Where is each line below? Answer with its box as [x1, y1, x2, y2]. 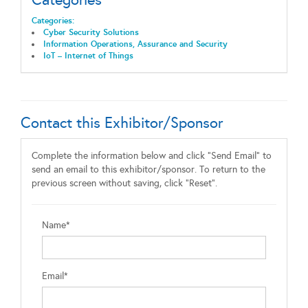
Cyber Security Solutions [43, 27, 139, 38]
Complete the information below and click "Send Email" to [32, 150, 272, 162]
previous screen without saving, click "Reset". [32, 177, 217, 189]
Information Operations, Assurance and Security [43, 38, 228, 49]
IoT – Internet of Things [43, 50, 133, 61]
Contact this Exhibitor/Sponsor [21, 113, 223, 132]
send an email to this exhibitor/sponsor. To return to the [32, 164, 265, 175]
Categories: [32, 15, 74, 26]
